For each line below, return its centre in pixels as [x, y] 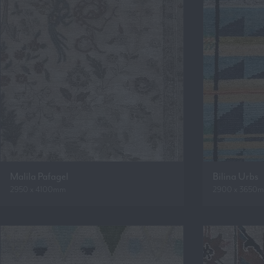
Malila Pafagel [39, 176]
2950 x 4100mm [38, 189]
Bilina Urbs [235, 176]
